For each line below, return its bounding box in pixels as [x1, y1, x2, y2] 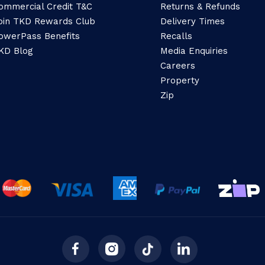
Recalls [160, 31, 192, 41]
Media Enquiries [160, 46, 228, 56]
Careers [160, 60, 195, 71]
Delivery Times [160, 16, 225, 27]
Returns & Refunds [160, 1, 240, 12]
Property [160, 75, 199, 86]
